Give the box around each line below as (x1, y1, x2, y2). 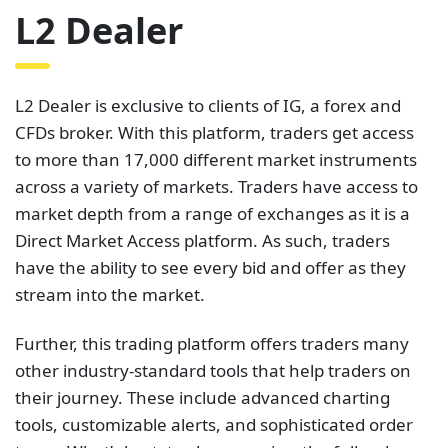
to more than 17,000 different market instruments (15, 148, 417, 172)
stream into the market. (15, 283, 205, 307)
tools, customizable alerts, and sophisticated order (15, 413, 413, 437)
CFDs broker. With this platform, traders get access (15, 121, 414, 145)
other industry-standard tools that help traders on (15, 359, 411, 383)
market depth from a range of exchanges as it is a (15, 202, 410, 226)
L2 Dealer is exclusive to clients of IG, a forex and (15, 94, 401, 118)
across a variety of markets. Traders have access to (15, 175, 418, 199)
